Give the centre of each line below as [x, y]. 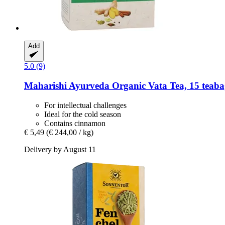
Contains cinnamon [75, 123]
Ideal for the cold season [83, 114]
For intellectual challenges [85, 105]
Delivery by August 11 [60, 149]
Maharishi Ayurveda [67, 86]
